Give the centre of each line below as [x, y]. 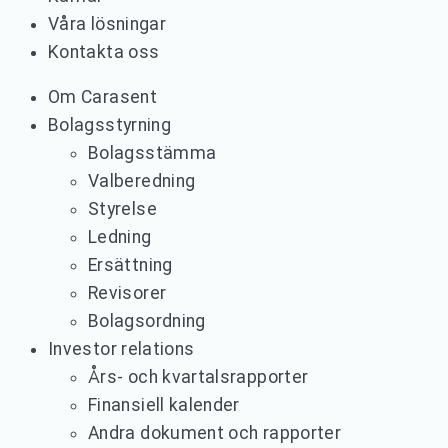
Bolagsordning [147, 321]
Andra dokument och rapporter [215, 433]
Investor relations [121, 349]
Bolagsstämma [152, 153]
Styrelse [122, 209]
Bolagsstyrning [110, 125]
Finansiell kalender [164, 405]
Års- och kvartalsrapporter [198, 377]
